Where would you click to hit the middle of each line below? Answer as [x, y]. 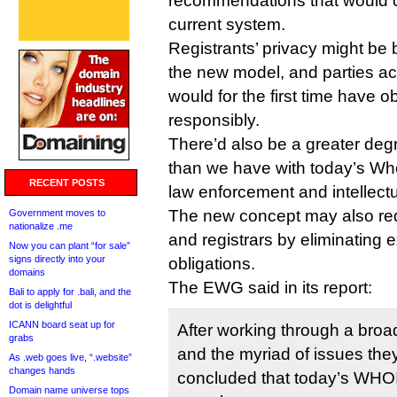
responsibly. [214, 120]
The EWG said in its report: [270, 288]
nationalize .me [41, 226]
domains [27, 272]
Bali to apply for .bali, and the [70, 292]
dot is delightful [40, 305]
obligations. [212, 264]
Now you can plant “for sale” [70, 245]
